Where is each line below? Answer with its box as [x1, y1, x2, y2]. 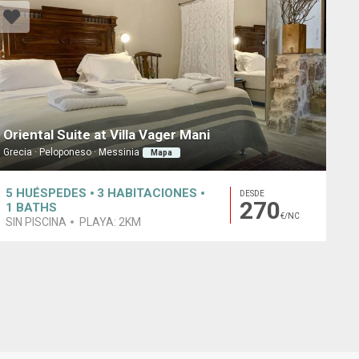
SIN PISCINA [5, 215, 67, 228]
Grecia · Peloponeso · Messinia [2, 147, 139, 159]
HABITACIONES [107, 185, 197, 200]
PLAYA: [79, 215, 119, 228]
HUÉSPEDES [15, 185, 87, 200]
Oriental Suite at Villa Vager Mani [2, 127, 210, 143]
